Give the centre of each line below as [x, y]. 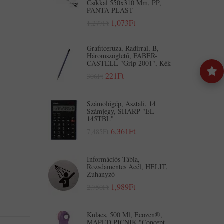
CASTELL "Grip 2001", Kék [129, 63]
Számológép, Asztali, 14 [121, 104]
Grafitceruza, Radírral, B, [123, 48]
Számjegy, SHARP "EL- [122, 111]
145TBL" [100, 119]
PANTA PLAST [110, 10]
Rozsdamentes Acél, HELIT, [127, 167]
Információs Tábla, [113, 159]
